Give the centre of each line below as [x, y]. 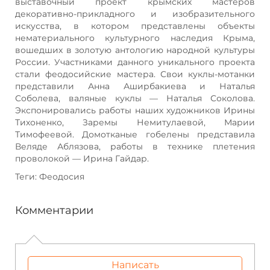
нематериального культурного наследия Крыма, [135, 38]
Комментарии [54, 210]
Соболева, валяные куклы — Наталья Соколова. [135, 98]
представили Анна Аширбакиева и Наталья [135, 86]
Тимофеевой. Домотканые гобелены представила [135, 134]
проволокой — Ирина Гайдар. [82, 158]
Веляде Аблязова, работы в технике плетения [135, 146]
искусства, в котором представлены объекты [135, 26]
